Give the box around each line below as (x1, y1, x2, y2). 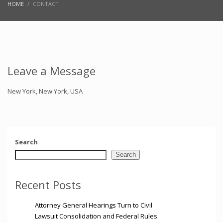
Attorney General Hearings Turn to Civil (35, 201, 152, 210)
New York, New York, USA (7, 87, 83, 96)
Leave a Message (7, 63, 96, 79)
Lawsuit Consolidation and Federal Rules (35, 212, 157, 221)
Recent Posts (15, 177, 81, 193)
